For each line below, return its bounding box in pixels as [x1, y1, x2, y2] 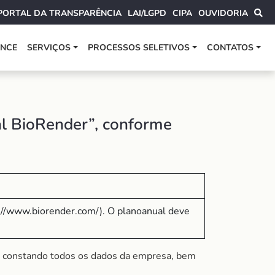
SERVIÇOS [27, 42, 71, 53]
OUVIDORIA [198, 7, 248, 19]
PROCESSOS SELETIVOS [88, 42, 190, 53]
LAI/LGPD [128, 7, 166, 19]
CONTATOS [207, 42, 254, 53]
